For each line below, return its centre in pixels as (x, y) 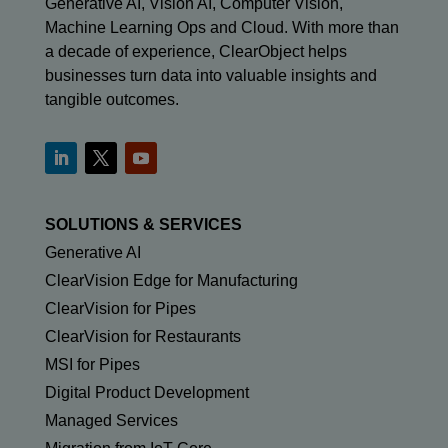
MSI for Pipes (92, 365)
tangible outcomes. (111, 100)
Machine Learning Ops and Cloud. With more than (221, 28)
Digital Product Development (146, 393)
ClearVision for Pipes (120, 309)
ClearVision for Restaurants (142, 337)
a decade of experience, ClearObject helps (195, 52)
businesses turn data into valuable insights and (210, 76)
